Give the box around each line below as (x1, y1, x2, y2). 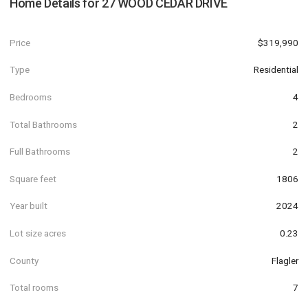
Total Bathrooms (10, 118, 77, 130)
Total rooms (10, 282, 58, 294)
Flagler (272, 254, 298, 266)
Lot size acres (10, 227, 66, 239)
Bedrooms (10, 91, 52, 102)
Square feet (10, 173, 56, 184)
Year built (10, 200, 47, 212)
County (10, 254, 38, 266)
